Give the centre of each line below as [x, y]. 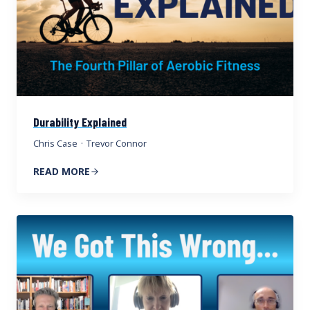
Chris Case [55, 143]
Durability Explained [80, 121]
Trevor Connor [117, 143]
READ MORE [62, 171]
